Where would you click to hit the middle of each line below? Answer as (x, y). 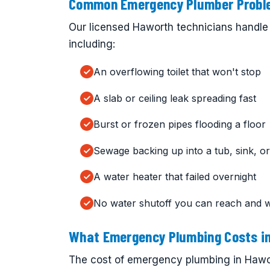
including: (92, 44)
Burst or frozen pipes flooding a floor (180, 124)
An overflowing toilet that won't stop (177, 72)
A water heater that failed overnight (175, 177)
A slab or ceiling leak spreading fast (175, 98)
